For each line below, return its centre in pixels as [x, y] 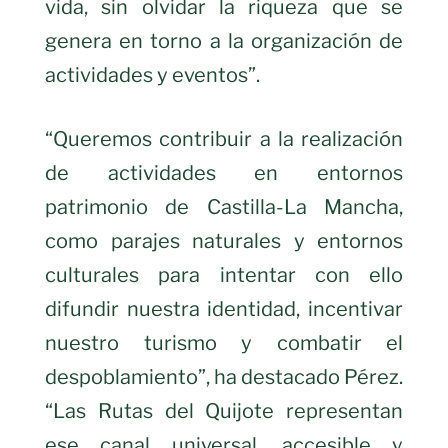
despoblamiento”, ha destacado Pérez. [224, 377]
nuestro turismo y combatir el [224, 343]
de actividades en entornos [224, 173]
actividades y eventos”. [154, 75]
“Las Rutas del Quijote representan [224, 411]
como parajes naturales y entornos [224, 241]
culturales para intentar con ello [224, 275]
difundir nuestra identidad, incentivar [224, 309]
